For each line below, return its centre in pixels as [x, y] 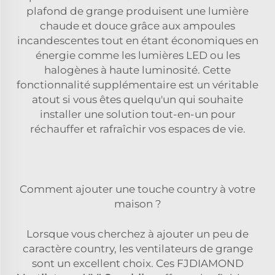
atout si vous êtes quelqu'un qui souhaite [137, 99]
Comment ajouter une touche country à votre [137, 189]
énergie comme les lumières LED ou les [137, 55]
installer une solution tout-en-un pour [137, 114]
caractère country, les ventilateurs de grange [137, 248]
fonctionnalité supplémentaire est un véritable [137, 84]
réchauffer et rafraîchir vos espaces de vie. [137, 129]
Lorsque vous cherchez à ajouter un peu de [137, 234]
